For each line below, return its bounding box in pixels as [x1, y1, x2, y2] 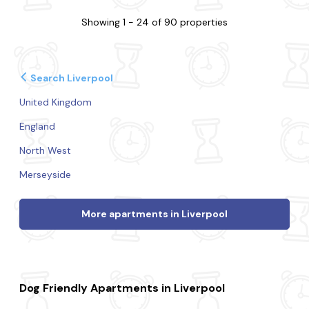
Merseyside [19, 168, 72, 181]
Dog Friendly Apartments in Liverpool [19, 281, 226, 296]
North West [19, 144, 72, 157]
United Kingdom [19, 96, 92, 108]
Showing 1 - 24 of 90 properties [81, 16, 228, 28]
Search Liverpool [28, 72, 113, 84]
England [19, 120, 56, 132]
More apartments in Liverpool [81, 208, 228, 221]
